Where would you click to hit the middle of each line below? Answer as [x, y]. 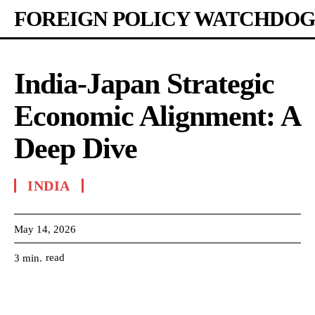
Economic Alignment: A [157, 116]
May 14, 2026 [45, 229]
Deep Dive [76, 148]
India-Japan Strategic [144, 84]
